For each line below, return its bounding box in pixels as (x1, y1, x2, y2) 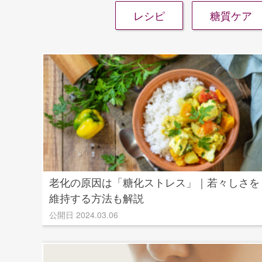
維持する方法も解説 (49, 190, 144, 205)
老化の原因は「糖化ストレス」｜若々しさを (49, 174, 260, 189)
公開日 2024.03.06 (49, 209, 118, 220)
